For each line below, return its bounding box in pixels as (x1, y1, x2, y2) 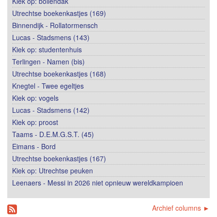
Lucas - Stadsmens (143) (12, 32, 90, 42)
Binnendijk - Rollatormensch (12, 20, 98, 30)
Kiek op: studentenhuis (12, 44, 82, 54)
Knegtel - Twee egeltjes (12, 80, 84, 91)
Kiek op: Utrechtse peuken (12, 165, 93, 175)
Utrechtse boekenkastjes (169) (12, 8, 106, 18)
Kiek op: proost (12, 117, 58, 127)
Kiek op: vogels (12, 93, 59, 103)
